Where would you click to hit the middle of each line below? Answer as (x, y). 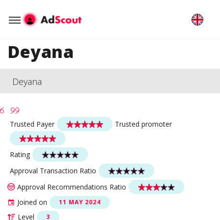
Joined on (32, 202)
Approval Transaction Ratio (53, 170)
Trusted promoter (143, 124)
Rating (20, 154)
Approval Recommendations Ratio (72, 187)
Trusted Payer (32, 124)
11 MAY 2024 (80, 202)
